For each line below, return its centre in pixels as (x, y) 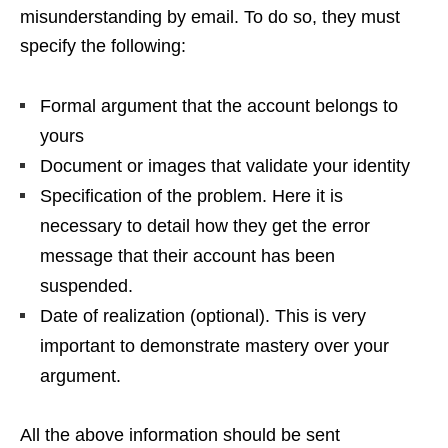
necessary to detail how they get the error (205, 226)
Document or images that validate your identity (225, 166)
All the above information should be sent (180, 435)
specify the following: (103, 46)
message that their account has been (187, 256)
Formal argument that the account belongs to (219, 106)
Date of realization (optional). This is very (203, 316)
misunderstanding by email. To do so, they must (210, 17)
